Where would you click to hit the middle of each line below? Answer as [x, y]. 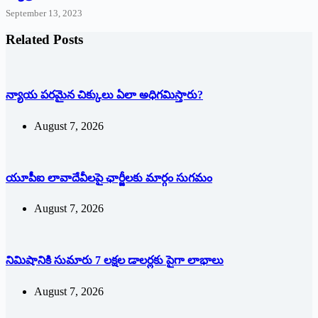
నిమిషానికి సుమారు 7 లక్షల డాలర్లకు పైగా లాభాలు [115, 261]
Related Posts [44, 40]
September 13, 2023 [44, 13]
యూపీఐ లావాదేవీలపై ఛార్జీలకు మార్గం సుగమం [109, 177]
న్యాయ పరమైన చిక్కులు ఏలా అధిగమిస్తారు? [104, 95]
